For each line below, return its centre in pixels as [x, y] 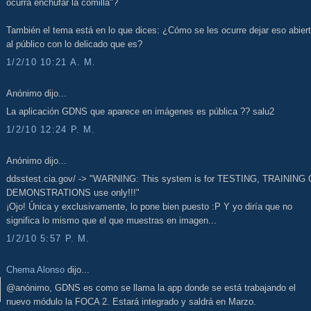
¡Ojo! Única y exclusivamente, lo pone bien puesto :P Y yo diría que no [149, 207]
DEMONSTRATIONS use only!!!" [73, 193]
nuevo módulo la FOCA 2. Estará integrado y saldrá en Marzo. [131, 302]
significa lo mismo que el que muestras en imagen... [111, 221]
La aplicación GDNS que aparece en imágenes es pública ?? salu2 [140, 112]
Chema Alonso [35, 269]
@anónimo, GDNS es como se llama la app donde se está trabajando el [151, 288]
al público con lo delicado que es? [74, 44]
